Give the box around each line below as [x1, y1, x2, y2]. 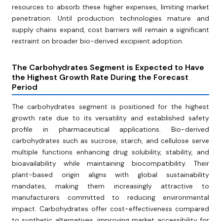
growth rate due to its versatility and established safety [12, 113, 209, 123]
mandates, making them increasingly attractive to [12, 182, 209, 191]
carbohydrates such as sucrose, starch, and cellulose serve [12, 136, 209, 146]
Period [12, 82, 37, 93]
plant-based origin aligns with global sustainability [12, 170, 209, 180]
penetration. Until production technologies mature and [12, 14, 209, 23]
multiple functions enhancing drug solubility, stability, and [12, 147, 209, 157]
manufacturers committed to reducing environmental [12, 193, 209, 202]
